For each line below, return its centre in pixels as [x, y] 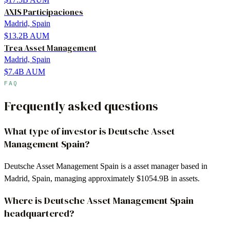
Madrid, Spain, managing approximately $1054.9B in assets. [102, 178]
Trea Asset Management [50, 48]
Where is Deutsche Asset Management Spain [99, 201]
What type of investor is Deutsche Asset [90, 131]
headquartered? [39, 214]
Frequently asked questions [81, 106]
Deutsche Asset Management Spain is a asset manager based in [106, 166]
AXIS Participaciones [44, 12]
